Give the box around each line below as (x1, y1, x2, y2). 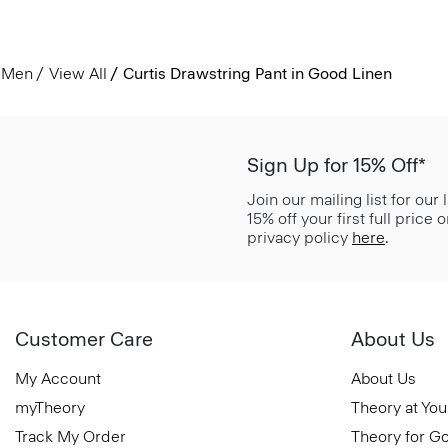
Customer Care (15, 326, 153, 351)
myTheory (15, 397, 85, 417)
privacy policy (247, 227, 352, 247)
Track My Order (15, 426, 126, 446)
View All (48, 63, 107, 83)
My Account (15, 368, 101, 388)
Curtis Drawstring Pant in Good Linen (122, 63, 392, 83)
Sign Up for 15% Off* (247, 152, 426, 177)
